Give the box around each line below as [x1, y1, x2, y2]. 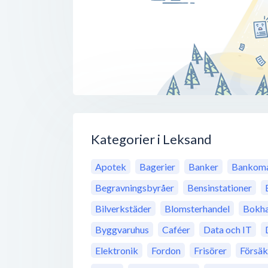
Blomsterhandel [165, 203, 230, 215]
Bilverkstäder [95, 203, 151, 215]
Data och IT [203, 224, 252, 236]
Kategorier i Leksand [91, 131, 212, 148]
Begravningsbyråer [95, 182, 174, 194]
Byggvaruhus [95, 224, 149, 236]
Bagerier [139, 161, 175, 173]
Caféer [162, 224, 190, 236]
